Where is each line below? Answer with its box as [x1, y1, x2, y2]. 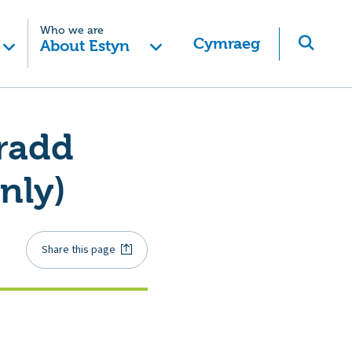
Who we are [39, 24, 104, 36]
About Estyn [39, 37, 130, 55]
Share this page [42, 241, 116, 258]
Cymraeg [193, 34, 260, 53]
